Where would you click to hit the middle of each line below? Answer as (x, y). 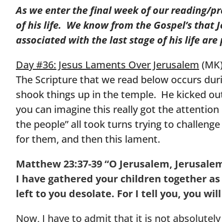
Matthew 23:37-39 (60, 164)
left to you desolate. (65, 193)
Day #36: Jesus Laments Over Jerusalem (108, 64)
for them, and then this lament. (90, 139)
